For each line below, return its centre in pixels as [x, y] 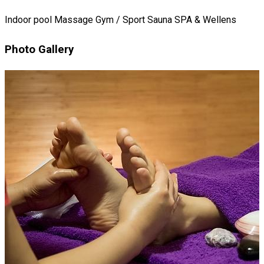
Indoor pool [29, 19]
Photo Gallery [39, 50]
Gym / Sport [121, 19]
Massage [75, 19]
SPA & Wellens [205, 19]
